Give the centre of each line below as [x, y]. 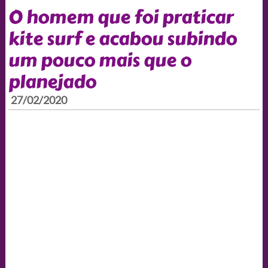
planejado [52, 82]
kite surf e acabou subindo [122, 39]
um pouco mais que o [100, 60]
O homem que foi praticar [121, 17]
